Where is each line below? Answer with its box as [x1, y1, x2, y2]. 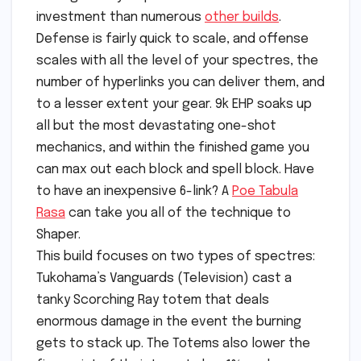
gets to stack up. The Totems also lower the [36, 337, 310, 351]
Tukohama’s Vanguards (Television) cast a [36, 272, 292, 286]
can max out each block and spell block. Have [36, 163, 314, 177]
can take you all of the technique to [65, 206, 291, 221]
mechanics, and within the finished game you [36, 141, 309, 156]
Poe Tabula [232, 185, 298, 199]
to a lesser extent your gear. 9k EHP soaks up [36, 98, 312, 112]
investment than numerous [36, 10, 205, 25]
